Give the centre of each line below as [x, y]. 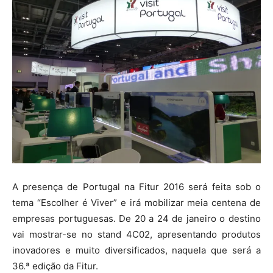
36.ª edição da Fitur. [55, 266]
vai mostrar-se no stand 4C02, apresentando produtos [136, 234]
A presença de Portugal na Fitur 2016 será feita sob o [136, 187]
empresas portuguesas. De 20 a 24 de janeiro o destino [136, 218]
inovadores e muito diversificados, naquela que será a [136, 250]
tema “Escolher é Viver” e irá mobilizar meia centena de [136, 203]
